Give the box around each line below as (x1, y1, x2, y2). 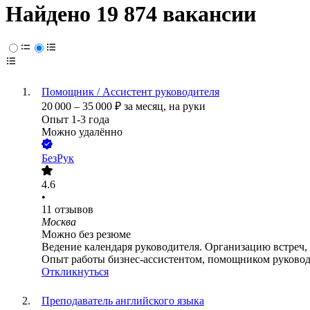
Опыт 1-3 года (42, 113, 109, 126)
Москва (42, 216, 76, 228)
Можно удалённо (42, 126, 122, 138)
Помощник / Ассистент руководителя (42, 86, 219, 98)
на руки (169, 100, 206, 113)
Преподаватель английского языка (42, 295, 204, 307)
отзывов (55, 203, 93, 216)
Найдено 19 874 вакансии (6, 1, 256, 27)
